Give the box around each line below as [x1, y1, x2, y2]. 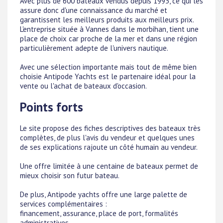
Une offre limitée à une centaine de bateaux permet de [20, 161, 198, 171]
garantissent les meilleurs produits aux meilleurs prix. [20, 14, 194, 24]
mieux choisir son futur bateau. [20, 171, 119, 181]
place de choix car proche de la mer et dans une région [20, 33, 197, 43]
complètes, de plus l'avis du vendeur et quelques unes [20, 133, 195, 143]
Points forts [20, 99, 83, 115]
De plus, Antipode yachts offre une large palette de [20, 190, 187, 200]
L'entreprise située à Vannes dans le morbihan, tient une [20, 24, 199, 34]
